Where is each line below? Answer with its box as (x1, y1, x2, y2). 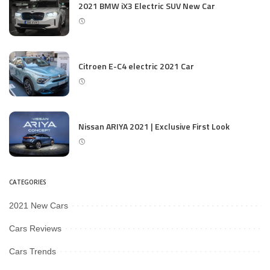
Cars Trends (9, 246, 56, 257)
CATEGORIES (9, 178, 46, 187)
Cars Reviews (9, 224, 61, 234)
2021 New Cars (9, 201, 68, 211)
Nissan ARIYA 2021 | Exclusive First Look (78, 120, 230, 133)
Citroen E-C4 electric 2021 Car (78, 60, 194, 73)
